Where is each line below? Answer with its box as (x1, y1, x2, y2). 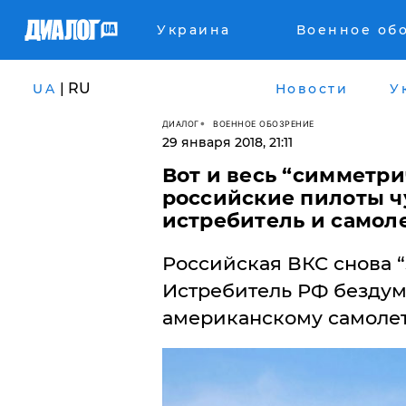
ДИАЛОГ (161, 118, 199, 129)
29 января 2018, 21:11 (161, 134, 293, 150)
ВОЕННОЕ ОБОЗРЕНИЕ (213, 118, 314, 129)
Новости (275, 80, 348, 97)
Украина (157, 22, 231, 38)
